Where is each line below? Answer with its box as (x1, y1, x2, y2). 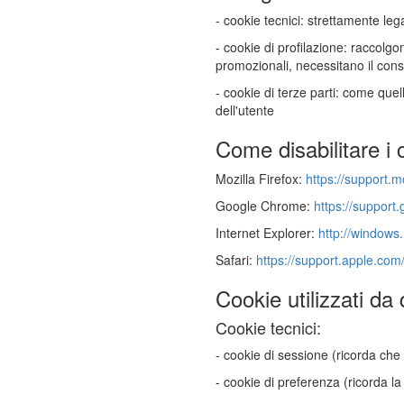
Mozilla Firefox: (216, 170, 306, 188)
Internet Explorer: (216, 224, 318, 242)
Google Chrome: (216, 197, 314, 215)
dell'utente (216, 101, 274, 119)
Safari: (216, 251, 256, 269)
